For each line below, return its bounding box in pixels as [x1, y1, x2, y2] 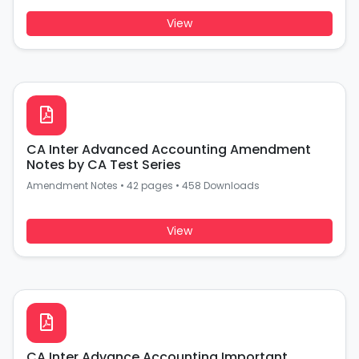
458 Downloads [182, 179, 260, 192]
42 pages [127, 179, 173, 192]
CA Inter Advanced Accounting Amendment [26, 140, 311, 159]
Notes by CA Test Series [26, 155, 181, 174]
